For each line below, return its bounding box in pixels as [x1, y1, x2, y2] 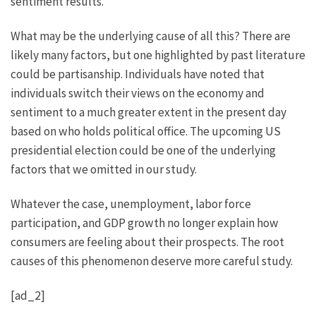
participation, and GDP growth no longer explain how [11, 214, 279, 231]
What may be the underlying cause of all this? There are [11, 28, 291, 44]
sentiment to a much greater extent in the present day [11, 104, 286, 121]
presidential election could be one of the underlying [11, 142, 276, 159]
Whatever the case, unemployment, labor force [11, 195, 251, 212]
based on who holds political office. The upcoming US [11, 123, 281, 140]
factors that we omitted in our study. [11, 162, 197, 178]
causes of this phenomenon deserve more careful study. [11, 253, 293, 269]
